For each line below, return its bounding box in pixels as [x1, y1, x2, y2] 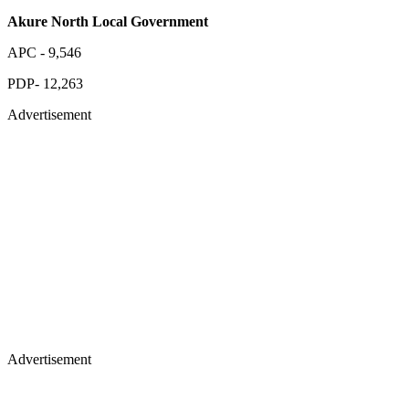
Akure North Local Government [7, 13, 208, 29]
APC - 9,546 [7, 44, 81, 60]
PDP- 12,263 [7, 75, 83, 91]
